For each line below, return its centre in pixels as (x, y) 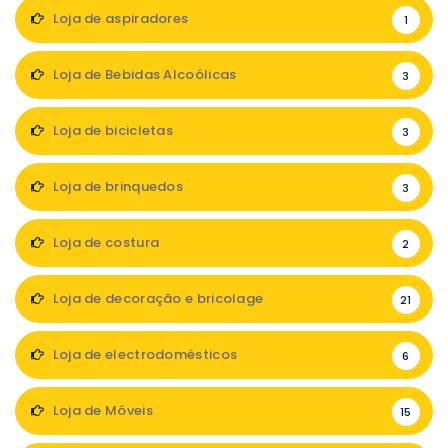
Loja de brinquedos (116, 186)
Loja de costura (104, 242)
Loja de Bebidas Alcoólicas (143, 74)
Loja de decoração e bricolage (156, 298)
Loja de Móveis (101, 410)
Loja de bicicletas (111, 130)
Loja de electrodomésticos (143, 354)
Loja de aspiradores (119, 18)
